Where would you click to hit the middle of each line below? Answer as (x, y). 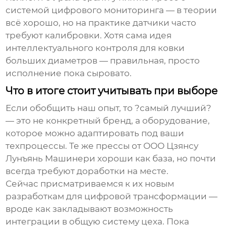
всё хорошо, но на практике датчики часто (101, 23)
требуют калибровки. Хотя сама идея (89, 36)
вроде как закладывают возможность (90, 209)
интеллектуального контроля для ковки (95, 48)
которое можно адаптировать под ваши (95, 133)
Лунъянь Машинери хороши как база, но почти (111, 159)
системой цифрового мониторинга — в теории (111, 10)
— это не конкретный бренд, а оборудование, (108, 121)
